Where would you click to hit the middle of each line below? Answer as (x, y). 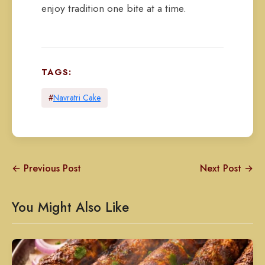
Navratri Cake (77, 98)
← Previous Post (46, 168)
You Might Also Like (70, 207)
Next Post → (227, 168)
